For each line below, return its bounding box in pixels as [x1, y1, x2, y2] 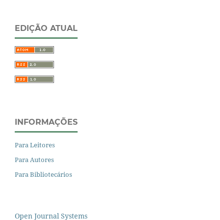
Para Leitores [15, 140, 55, 149]
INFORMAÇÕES [15, 117, 78, 127]
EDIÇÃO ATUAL [15, 24, 78, 33]
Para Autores [15, 155, 54, 164]
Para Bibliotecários [15, 169, 72, 179]
